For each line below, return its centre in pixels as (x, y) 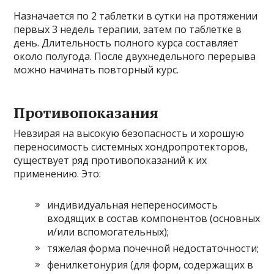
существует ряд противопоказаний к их (110, 160)
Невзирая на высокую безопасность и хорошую (129, 133)
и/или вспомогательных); (108, 232)
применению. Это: (57, 174)
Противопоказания (86, 113)
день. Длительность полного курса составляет (126, 43)
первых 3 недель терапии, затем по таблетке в (128, 29)
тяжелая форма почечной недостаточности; (153, 248)
